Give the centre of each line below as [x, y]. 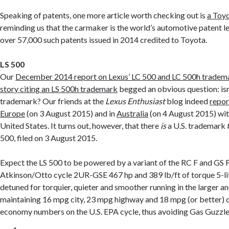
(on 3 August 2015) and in [71, 113]
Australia [133, 113]
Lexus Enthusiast [135, 101]
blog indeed [188, 101]
